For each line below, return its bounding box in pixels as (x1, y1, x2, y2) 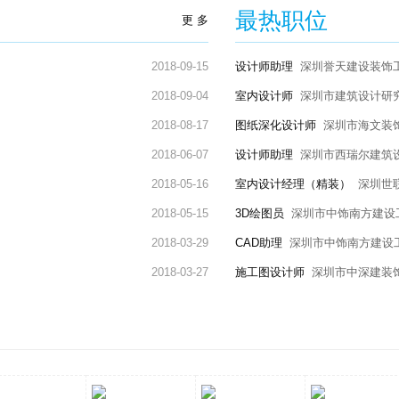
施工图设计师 (235, 265, 305, 279)
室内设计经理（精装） (235, 176, 351, 191)
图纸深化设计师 (235, 118, 316, 132)
